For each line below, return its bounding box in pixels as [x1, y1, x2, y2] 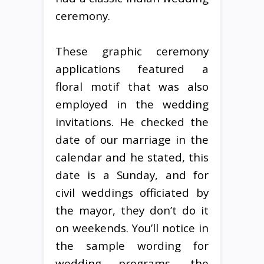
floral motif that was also [55, 78, 209, 94]
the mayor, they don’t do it [55, 202, 209, 217]
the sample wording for [55, 237, 209, 253]
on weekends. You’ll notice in [55, 220, 209, 235]
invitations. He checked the [55, 114, 209, 129]
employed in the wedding [55, 96, 209, 111]
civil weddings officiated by [55, 184, 209, 200]
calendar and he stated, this [55, 149, 209, 164]
